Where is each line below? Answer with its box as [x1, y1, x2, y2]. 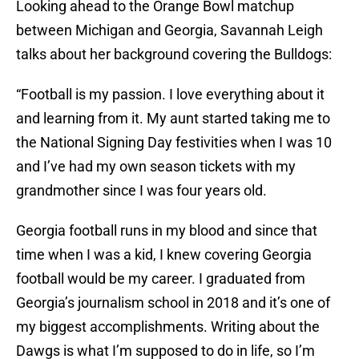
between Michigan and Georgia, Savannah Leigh [16, 22, 323, 39]
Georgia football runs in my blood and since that [16, 222, 317, 240]
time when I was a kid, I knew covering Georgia [16, 246, 312, 264]
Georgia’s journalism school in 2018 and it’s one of [16, 294, 330, 312]
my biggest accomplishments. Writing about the [16, 318, 320, 336]
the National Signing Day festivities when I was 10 [16, 134, 332, 151]
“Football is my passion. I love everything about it [16, 86, 325, 103]
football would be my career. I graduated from [16, 270, 305, 288]
